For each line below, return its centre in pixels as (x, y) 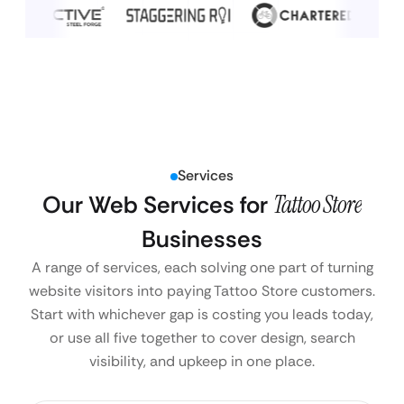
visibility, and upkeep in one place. (202, 361)
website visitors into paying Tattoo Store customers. (202, 291)
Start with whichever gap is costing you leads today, (202, 314)
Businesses (202, 239)
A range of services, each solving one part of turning (202, 267)
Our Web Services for (158, 205)
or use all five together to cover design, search (202, 338)
